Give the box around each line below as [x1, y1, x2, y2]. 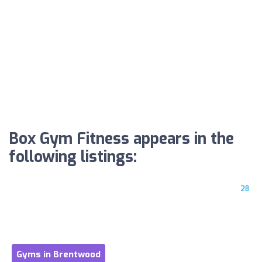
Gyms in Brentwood [16, 248, 101, 260]
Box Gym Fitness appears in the [9, 128, 234, 149]
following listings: [9, 146, 137, 167]
